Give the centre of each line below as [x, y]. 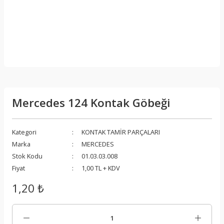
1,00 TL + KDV [101, 168]
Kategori [24, 132]
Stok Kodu [27, 156]
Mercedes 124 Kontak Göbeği [91, 103]
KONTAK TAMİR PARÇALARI [121, 132]
